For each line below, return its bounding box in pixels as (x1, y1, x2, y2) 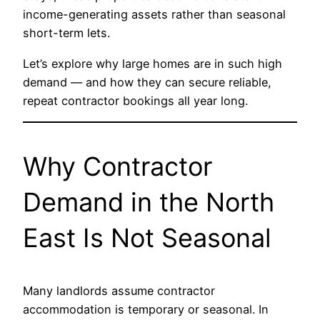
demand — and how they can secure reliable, (23, 74, 271, 89)
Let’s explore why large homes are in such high (23, 56, 282, 71)
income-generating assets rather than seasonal (23, 7, 286, 22)
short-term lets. (23, 26, 110, 41)
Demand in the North (23, 186, 274, 218)
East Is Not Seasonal (23, 221, 271, 254)
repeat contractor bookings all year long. (23, 93, 248, 108)
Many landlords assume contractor (23, 283, 215, 298)
